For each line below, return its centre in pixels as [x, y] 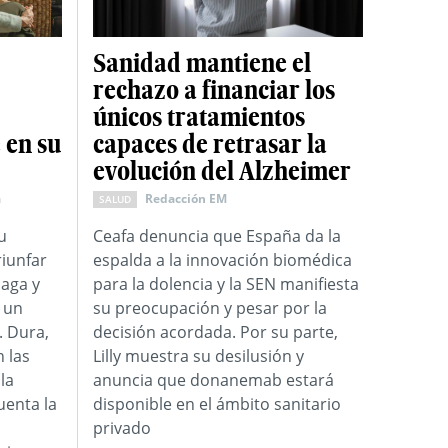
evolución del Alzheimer [221, 171]
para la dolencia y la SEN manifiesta [225, 284]
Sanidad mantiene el [201, 63]
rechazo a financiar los [213, 90]
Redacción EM [185, 199]
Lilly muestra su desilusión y [198, 356]
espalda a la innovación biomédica [222, 260]
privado [121, 428]
